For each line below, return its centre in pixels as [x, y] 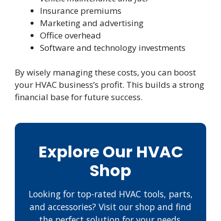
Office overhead [71, 35]
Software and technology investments [113, 47]
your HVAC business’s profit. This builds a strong [110, 85]
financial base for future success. [79, 97]
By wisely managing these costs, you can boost [105, 73]
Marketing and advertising [92, 23]
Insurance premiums [81, 10]
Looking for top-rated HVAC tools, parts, [110, 194]
